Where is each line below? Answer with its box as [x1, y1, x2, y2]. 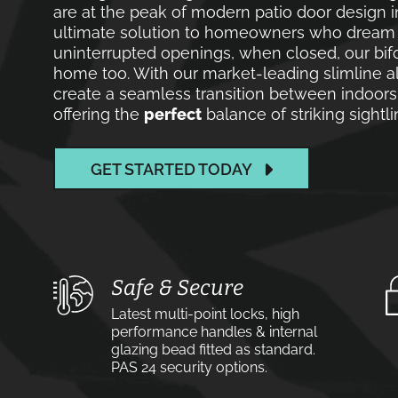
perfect [144, 105, 202, 123]
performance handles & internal [111, 323, 317, 340]
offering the [53, 105, 144, 123]
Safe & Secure [111, 275, 243, 300]
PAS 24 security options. [111, 359, 267, 376]
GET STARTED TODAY [91, 160, 252, 179]
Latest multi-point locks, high [111, 306, 299, 322]
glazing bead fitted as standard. [111, 341, 315, 358]
